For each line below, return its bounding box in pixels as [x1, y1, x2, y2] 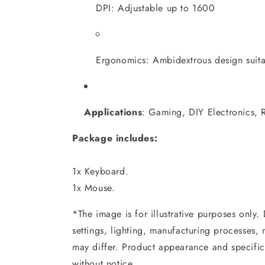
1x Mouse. [72, 180, 115, 195]
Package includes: [72, 131, 158, 145]
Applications [84, 105, 143, 119]
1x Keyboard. [72, 164, 129, 178]
